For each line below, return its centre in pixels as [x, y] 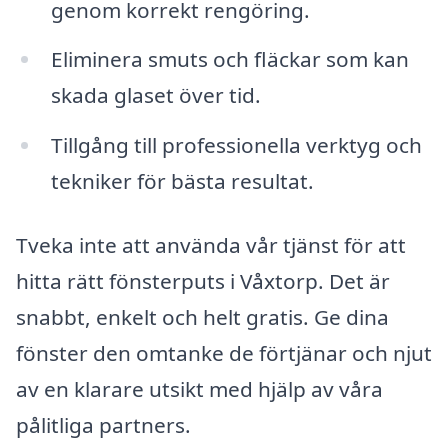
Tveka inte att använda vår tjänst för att [211, 244]
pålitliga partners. [103, 424]
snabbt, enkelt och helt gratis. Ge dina [202, 316]
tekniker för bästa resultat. [182, 181]
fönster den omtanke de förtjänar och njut [224, 352]
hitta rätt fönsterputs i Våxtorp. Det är [203, 280]
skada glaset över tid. [155, 95]
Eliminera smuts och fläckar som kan [229, 59]
